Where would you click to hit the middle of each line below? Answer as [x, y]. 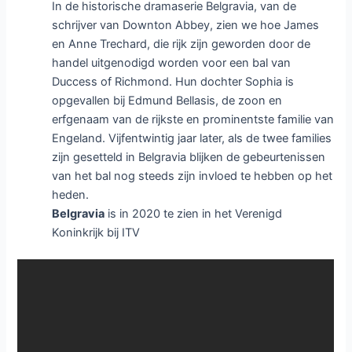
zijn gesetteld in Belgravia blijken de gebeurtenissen [189, 158]
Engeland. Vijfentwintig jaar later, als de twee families [192, 139]
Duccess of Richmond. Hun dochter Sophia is [173, 82]
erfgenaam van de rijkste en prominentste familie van [193, 120]
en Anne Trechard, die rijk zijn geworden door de [181, 44]
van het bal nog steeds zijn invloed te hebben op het [192, 176]
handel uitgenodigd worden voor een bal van [172, 63]
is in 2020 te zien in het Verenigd [194, 214]
